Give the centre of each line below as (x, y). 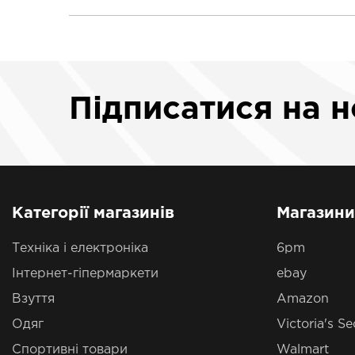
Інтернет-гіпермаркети (85, 274)
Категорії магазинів (93, 213)
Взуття (33, 299)
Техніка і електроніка (80, 248)
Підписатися (176, 110)
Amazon (302, 299)
